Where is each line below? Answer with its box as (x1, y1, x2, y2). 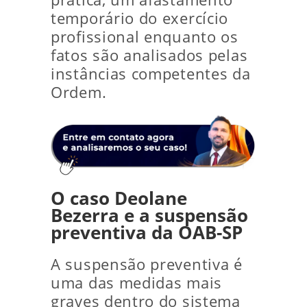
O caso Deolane (51, 186, 187, 211)
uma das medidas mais (51, 273, 222, 293)
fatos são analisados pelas (51, 45, 248, 65)
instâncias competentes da (51, 64, 251, 84)
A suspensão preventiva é (51, 254, 243, 275)
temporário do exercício (51, 8, 229, 28)
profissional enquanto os (51, 27, 238, 47)
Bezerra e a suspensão (51, 204, 248, 228)
